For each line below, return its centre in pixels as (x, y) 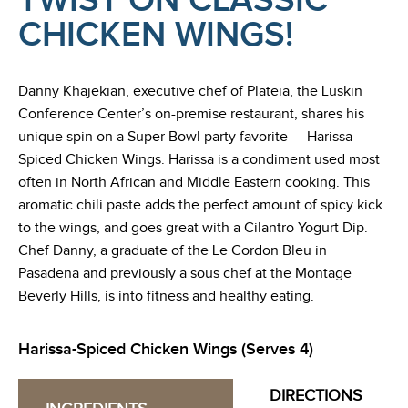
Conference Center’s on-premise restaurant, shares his (191, 114)
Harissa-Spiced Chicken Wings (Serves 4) (166, 349)
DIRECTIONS (316, 395)
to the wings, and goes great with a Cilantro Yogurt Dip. (193, 228)
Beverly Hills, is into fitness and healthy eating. (166, 296)
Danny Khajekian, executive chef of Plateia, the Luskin (190, 91)
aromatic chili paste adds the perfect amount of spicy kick (200, 205)
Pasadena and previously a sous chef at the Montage (185, 273)
